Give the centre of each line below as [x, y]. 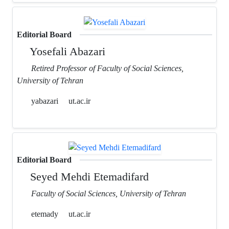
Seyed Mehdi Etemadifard [88, 176]
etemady [44, 214]
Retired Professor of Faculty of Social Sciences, [107, 68]
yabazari [44, 101]
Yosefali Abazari [66, 51]
